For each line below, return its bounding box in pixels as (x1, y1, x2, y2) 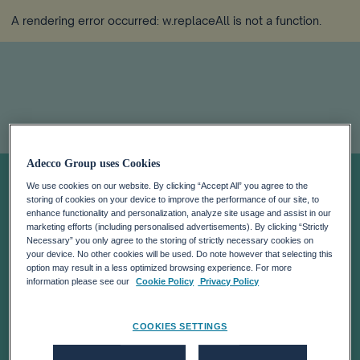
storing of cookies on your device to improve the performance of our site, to (27, 194, 320, 205)
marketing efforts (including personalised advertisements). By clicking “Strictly (27, 222, 329, 232)
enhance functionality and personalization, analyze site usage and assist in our (27, 208, 332, 219)
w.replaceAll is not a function (162, 14, 319, 27)
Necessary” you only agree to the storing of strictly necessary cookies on (27, 235, 314, 246)
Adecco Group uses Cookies (27, 157, 161, 170)
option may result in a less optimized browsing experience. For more (27, 263, 292, 273)
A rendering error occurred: (11, 14, 162, 27)
